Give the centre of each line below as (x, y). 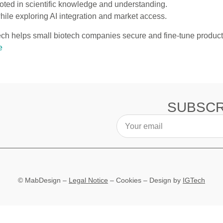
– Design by (162, 180)
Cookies (129, 180)
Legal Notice (88, 180)
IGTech (194, 180)
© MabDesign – (43, 180)
